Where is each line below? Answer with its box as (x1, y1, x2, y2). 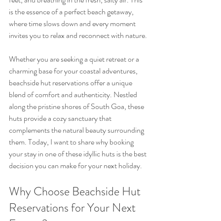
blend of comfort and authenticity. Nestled (9, 89, 139, 100)
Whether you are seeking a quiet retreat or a (9, 53, 141, 65)
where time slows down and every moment (9, 18, 137, 29)
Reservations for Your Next (9, 199, 138, 216)
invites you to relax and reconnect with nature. (9, 30, 147, 41)
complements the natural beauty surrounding (9, 124, 146, 136)
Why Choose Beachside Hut (9, 183, 143, 200)
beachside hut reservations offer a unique (9, 77, 134, 88)
